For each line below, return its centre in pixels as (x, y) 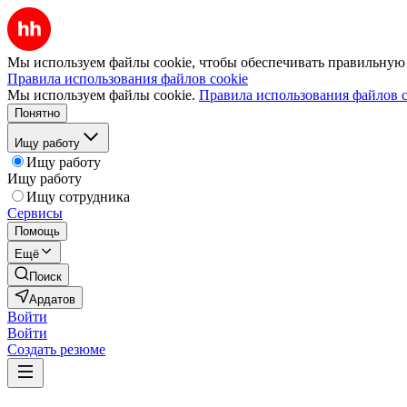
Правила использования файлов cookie (128, 79)
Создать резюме (56, 349)
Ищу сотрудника (78, 197)
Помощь (37, 231)
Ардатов (52, 299)
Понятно (37, 113)
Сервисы (35, 213)
